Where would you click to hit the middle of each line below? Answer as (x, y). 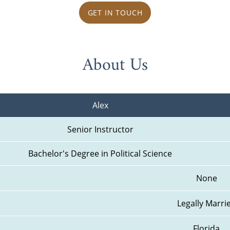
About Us (115, 66)
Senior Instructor (100, 130)
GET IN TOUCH (115, 12)
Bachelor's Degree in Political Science (100, 154)
